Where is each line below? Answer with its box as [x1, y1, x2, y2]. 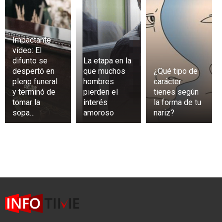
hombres [83, 76, 114, 86]
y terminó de [12, 87, 55, 97]
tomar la [12, 97, 40, 107]
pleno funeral [12, 76, 57, 86]
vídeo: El [12, 45, 42, 55]
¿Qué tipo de [154, 66, 198, 76]
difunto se [12, 55, 48, 65]
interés [83, 97, 108, 107]
